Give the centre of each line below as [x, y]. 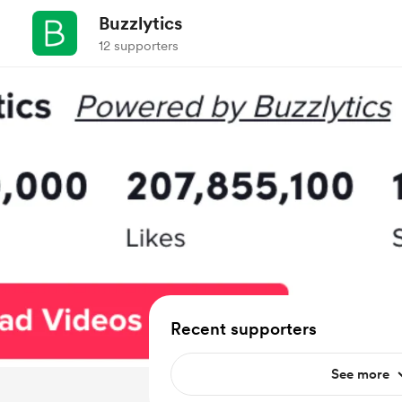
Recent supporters [244, 329]
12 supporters [139, 46]
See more [360, 374]
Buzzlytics [140, 23]
